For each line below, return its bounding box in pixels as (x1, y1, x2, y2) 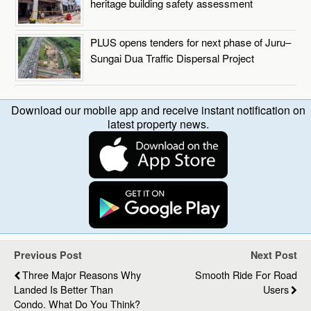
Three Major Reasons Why (22, 267, 141, 283)
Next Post (251, 248, 297, 262)
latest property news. (108, 116, 209, 133)
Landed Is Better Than (14, 282, 113, 297)
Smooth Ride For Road (195, 267, 297, 283)
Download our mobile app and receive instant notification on (11, 102, 305, 119)
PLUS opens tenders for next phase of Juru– (90, 35, 292, 50)
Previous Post (14, 248, 82, 262)
